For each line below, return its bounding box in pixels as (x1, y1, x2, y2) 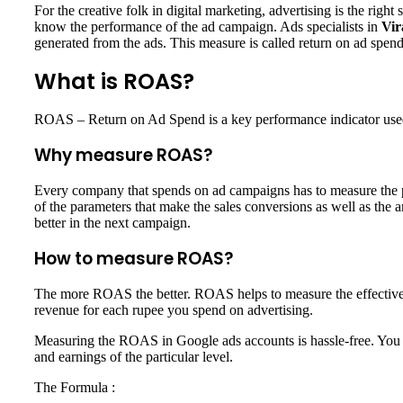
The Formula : (34, 380, 119, 396)
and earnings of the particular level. (34, 349, 237, 365)
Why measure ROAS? (34, 143, 216, 168)
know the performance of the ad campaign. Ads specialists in (34, 19, 381, 35)
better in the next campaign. (34, 215, 194, 231)
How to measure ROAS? (34, 246, 237, 272)
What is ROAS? (34, 67, 194, 97)
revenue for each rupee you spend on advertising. (34, 302, 317, 318)
